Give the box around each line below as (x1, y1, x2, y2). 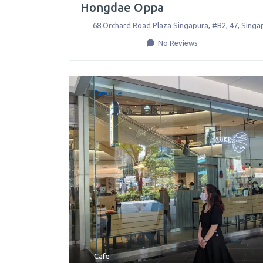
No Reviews (156, 39, 198, 48)
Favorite (94, 89, 122, 97)
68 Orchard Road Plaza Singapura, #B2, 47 (92, 21, 238, 30)
